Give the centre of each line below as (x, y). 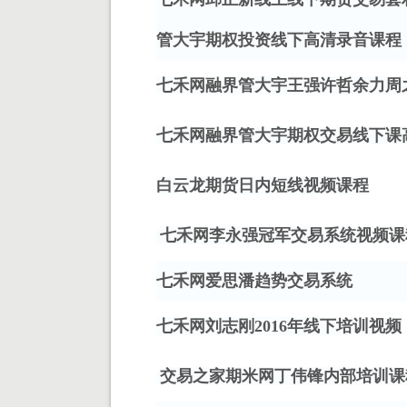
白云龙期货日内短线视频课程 (263, 186)
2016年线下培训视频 (328, 327)
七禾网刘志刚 (205, 327)
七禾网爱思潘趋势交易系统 (254, 281)
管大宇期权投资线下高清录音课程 (279, 40)
